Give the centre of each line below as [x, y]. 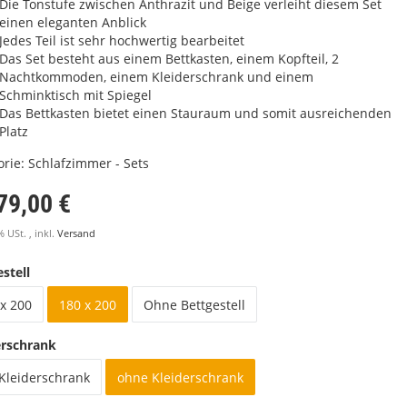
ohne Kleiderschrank [180, 377]
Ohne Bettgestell [194, 305]
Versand [76, 233]
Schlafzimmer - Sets [89, 163]
